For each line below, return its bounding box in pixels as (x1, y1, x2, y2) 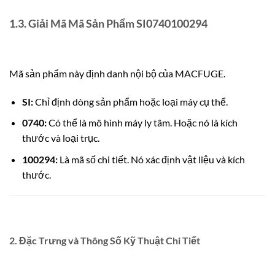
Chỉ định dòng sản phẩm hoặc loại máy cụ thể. (33, 95, 228, 107)
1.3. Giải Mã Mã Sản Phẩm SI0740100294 (9, 17, 207, 31)
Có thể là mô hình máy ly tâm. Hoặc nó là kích (46, 117, 238, 129)
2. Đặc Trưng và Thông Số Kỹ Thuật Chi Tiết (9, 234, 200, 247)
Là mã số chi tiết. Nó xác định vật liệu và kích (57, 153, 245, 165)
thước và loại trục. (21, 132, 99, 144)
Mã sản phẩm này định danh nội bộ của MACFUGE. (9, 67, 225, 79)
